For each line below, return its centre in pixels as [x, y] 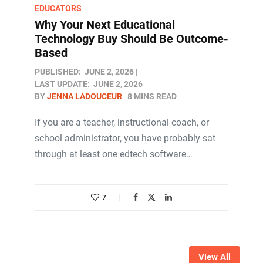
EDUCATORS [58, 8]
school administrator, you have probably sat [125, 138]
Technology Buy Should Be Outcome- [131, 39]
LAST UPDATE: [62, 84]
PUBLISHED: [58, 72]
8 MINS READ [152, 96]
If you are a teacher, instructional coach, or [122, 122]
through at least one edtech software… [114, 154]
